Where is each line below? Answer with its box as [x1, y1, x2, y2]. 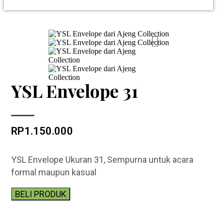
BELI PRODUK [15, 188, 66, 199]
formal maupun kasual [11, 167, 96, 177]
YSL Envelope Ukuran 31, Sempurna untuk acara [11, 154, 193, 165]
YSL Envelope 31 [11, 78, 138, 102]
